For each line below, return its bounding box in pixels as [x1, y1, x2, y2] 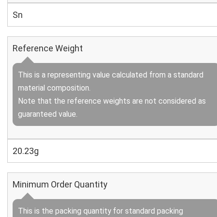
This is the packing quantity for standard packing [18, 206, 183, 216]
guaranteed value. [18, 109, 77, 119]
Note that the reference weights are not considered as [18, 96, 206, 106]
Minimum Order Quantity [13, 179, 108, 189]
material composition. [18, 83, 91, 93]
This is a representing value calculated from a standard [18, 70, 203, 79]
